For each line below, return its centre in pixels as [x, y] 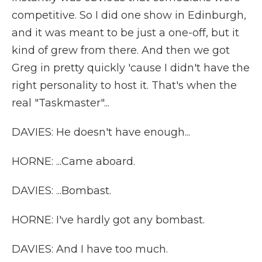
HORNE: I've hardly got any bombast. [108, 220]
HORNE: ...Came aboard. [73, 161]
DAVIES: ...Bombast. [61, 191]
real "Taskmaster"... [61, 103]
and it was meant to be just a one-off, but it [125, 33]
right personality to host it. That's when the [124, 85]
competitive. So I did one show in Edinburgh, [129, 15]
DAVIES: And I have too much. [90, 249]
